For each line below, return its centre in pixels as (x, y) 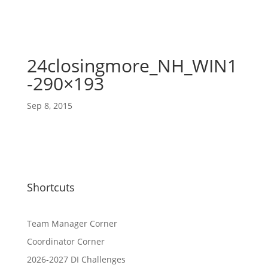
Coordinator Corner (66, 241)
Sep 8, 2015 (49, 106)
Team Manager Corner (72, 223)
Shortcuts (51, 187)
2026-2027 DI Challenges (76, 259)
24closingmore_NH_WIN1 (132, 66)
